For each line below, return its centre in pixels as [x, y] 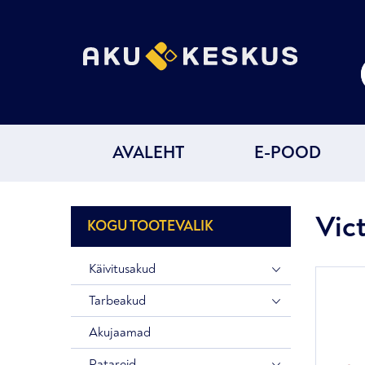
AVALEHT [148, 153]
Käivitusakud [122, 269]
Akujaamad [120, 332]
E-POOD [287, 153]
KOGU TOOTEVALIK [150, 226]
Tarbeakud [117, 301]
